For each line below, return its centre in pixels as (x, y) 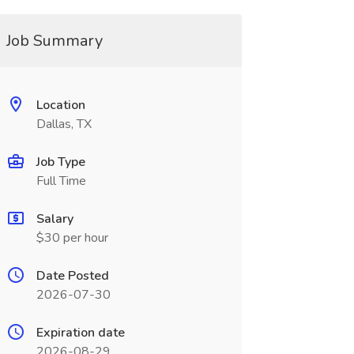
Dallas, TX (64, 124)
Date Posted (72, 276)
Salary (55, 219)
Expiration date (80, 333)
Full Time (61, 181)
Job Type (60, 162)
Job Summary (54, 41)
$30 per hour (72, 238)
